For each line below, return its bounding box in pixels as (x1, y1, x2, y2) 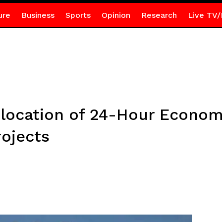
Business (21, 10, 55, 20)
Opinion (101, 10, 130, 20)
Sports (65, 10, 91, 20)
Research (141, 10, 177, 20)
